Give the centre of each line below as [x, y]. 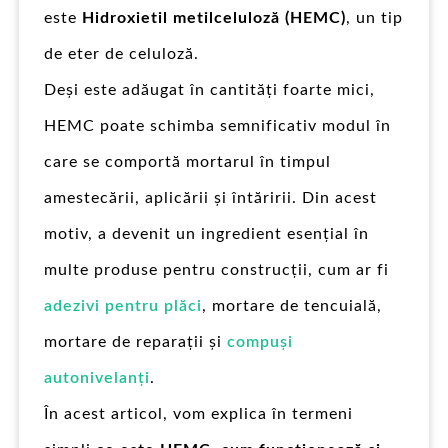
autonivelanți [97, 378]
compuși [260, 342]
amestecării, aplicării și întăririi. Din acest [210, 198]
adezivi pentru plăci [123, 306]
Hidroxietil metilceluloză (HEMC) [214, 18]
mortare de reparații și [135, 342]
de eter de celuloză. [121, 54]
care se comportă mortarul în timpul [187, 162]
